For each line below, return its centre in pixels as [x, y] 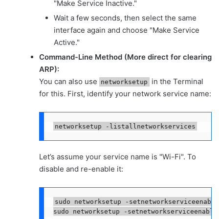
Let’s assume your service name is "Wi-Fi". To [118, 157]
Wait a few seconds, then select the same [125, 18]
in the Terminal [176, 82]
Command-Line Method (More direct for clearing [125, 57]
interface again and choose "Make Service [127, 30]
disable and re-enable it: [81, 169]
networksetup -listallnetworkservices [125, 126]
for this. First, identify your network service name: [125, 94]
